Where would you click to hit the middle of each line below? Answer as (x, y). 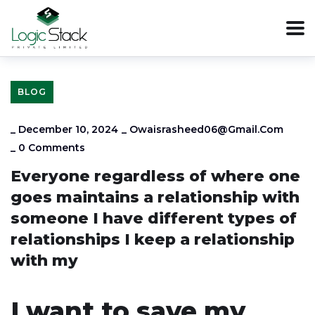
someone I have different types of (154, 218)
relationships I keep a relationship (153, 239)
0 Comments (52, 148)
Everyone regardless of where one (155, 176)
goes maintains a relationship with (155, 197)
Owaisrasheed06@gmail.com (206, 129)
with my (44, 261)
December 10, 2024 (68, 129)
